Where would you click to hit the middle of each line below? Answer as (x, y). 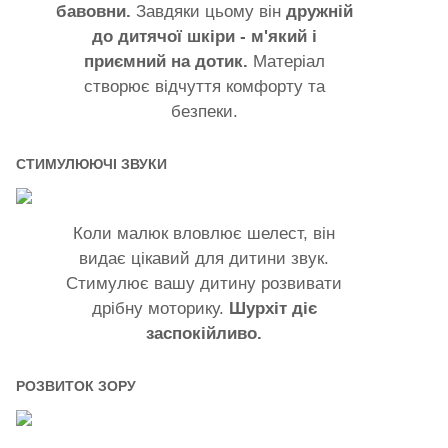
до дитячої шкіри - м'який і (204, 36)
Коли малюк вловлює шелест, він (204, 233)
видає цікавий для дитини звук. (204, 258)
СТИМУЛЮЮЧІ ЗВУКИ (91, 163)
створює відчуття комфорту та (204, 86)
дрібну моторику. (160, 308)
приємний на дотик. (165, 61)
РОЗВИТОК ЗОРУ (76, 385)
